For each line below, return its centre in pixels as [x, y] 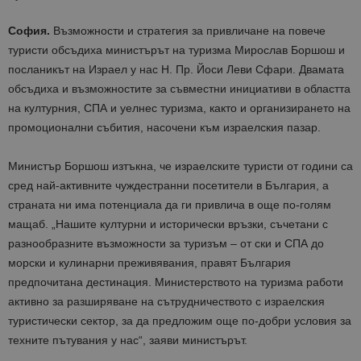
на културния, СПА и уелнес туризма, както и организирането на [179, 108]
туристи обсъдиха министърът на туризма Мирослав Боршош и [176, 50]
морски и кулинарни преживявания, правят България [149, 263]
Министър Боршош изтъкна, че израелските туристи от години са [180, 166]
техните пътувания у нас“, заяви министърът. [128, 340]
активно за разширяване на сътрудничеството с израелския [166, 302]
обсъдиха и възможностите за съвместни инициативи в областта [179, 89]
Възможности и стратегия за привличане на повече [188, 31]
